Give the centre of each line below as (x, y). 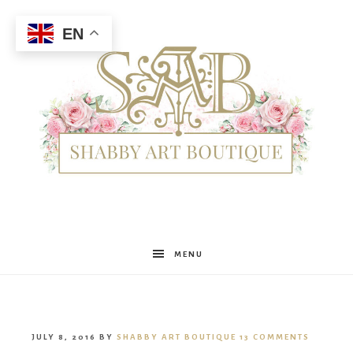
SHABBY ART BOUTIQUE (176, 337)
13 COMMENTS (275, 337)
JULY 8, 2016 (64, 337)
